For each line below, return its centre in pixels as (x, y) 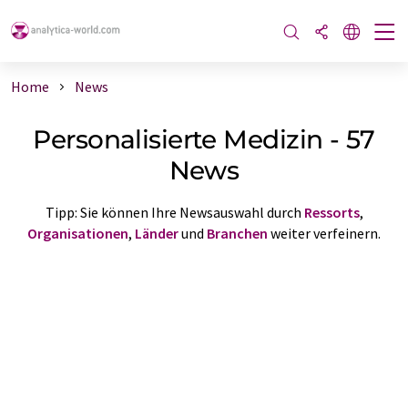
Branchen (237, 233)
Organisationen (78, 233)
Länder (157, 233)
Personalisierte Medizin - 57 (204, 139)
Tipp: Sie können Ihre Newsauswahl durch (174, 212)
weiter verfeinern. (324, 233)
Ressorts (331, 212)
